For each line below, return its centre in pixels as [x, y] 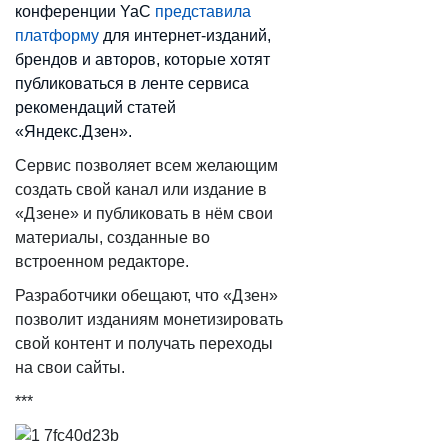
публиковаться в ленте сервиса [132, 83]
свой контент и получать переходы [144, 343]
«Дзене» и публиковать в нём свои [144, 213]
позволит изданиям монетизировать [149, 319]
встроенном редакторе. [102, 261]
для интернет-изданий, [185, 35]
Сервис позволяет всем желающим [146, 165]
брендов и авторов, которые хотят [142, 59]
